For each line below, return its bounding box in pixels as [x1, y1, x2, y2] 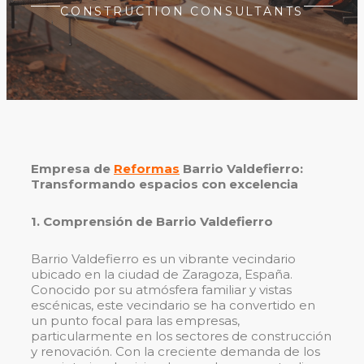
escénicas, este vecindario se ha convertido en [31, 297, 315, 314]
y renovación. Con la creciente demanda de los [31, 344, 320, 360]
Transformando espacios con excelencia [31, 176, 298, 193]
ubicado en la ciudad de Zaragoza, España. [31, 266, 292, 283]
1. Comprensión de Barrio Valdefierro [31, 214, 273, 230]
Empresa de [31, 161, 114, 177]
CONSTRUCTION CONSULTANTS [59, 4, 305, 19]
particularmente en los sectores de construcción [31, 328, 331, 344]
